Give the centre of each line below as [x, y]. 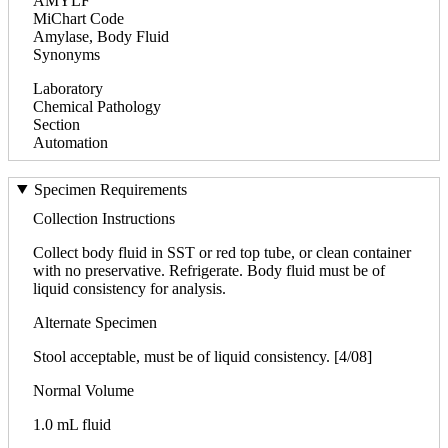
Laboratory [68, 88]
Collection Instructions [104, 218]
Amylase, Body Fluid [101, 36]
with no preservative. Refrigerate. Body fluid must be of [209, 270]
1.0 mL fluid [72, 424]
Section [56, 124]
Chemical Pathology [97, 106]
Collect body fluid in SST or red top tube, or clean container [222, 252]
